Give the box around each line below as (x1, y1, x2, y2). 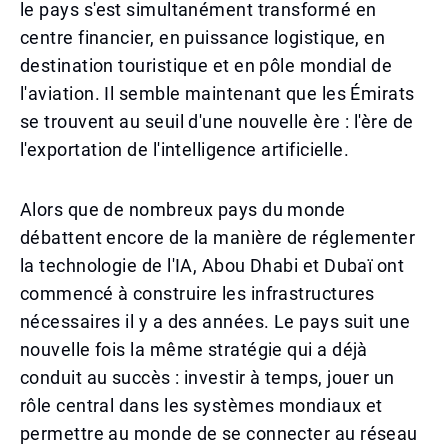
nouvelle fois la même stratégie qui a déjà (20, 339, 368, 360)
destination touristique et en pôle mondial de (20, 55, 393, 76)
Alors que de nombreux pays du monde (20, 199, 346, 220)
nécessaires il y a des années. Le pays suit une (20, 311, 411, 332)
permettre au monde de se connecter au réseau (20, 423, 418, 444)
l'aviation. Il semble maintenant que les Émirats (20, 83, 415, 104)
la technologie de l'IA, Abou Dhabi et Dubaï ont (20, 255, 405, 276)
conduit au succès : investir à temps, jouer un (20, 367, 395, 388)
